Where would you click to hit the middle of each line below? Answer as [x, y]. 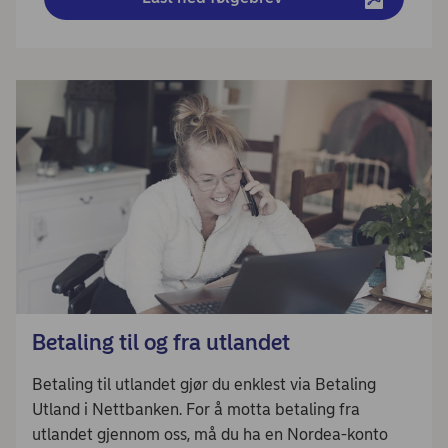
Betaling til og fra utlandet [161, 343]
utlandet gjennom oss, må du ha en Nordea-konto [210, 435]
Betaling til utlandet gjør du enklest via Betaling [204, 385]
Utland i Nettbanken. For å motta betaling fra [196, 410]
